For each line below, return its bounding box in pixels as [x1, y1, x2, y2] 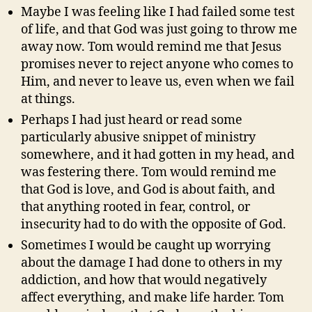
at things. [21, 91, 75, 107]
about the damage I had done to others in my [21, 254, 282, 271]
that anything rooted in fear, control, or [21, 198, 250, 215]
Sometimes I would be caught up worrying [21, 237, 271, 253]
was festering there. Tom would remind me [21, 164, 276, 180]
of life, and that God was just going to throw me [21, 21, 297, 38]
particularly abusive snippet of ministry [21, 129, 256, 146]
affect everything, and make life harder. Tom [21, 289, 284, 306]
